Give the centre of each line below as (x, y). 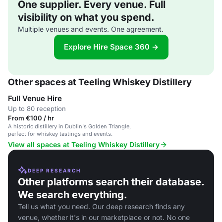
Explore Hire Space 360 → (111, 47)
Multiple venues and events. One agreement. (91, 29)
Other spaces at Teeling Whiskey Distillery (100, 82)
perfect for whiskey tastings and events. (60, 134)
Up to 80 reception (37, 109)
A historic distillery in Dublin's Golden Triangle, (69, 126)
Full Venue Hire (35, 98)
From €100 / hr (31, 118)
